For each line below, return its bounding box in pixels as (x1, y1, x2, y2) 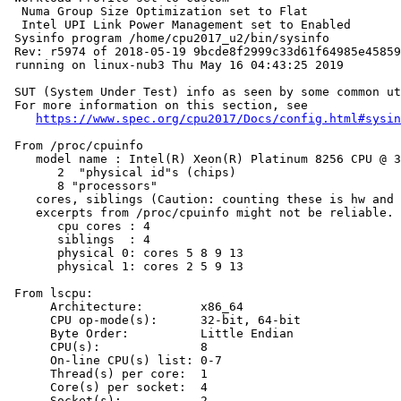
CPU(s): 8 (7, 340, 208, 354)
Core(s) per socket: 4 (7, 380, 208, 395)
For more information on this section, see (7, 98, 308, 113)
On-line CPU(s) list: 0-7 (7, 354, 222, 368)
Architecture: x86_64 (7, 300, 243, 314)
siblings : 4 (7, 233, 150, 247)
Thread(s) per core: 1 (7, 367, 208, 381)
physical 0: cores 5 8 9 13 (7, 246, 243, 260)
